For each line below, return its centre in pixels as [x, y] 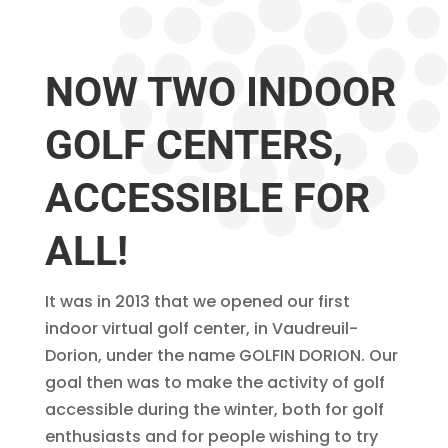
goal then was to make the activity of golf [214, 382]
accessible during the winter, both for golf [214, 409]
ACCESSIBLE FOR [207, 197]
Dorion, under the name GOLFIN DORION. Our [221, 355]
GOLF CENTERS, [193, 144]
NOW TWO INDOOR [220, 91]
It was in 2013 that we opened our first [197, 301]
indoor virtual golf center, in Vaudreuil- [201, 328]
